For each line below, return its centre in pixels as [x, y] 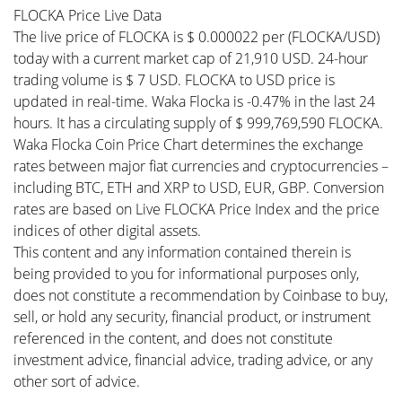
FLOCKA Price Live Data [87, 15]
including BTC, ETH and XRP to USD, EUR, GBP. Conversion [199, 188]
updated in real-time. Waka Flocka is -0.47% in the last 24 [194, 101]
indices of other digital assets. [107, 231]
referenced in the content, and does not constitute [173, 338]
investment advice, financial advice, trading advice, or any [193, 360]
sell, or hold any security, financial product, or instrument [192, 317]
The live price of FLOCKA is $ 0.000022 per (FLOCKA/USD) [197, 37]
